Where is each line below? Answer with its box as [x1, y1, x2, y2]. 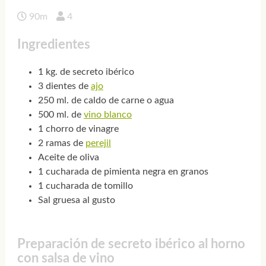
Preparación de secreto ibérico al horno [17, 237, 245, 251]
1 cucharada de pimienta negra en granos [37, 167, 208, 177]
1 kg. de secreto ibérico [37, 67, 134, 77]
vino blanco [83, 110, 132, 120]
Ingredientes [17, 37, 90, 51]
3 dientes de [37, 81, 91, 91]
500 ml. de [37, 110, 84, 120]
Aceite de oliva [37, 153, 99, 163]
